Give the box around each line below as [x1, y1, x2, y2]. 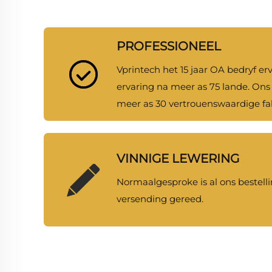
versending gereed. [116, 192, 203, 205]
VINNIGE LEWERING [116, 151, 239, 166]
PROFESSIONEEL [116, 38, 221, 53]
